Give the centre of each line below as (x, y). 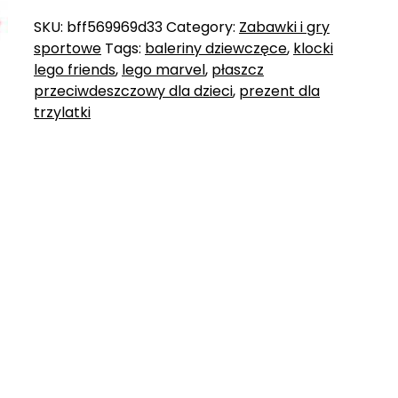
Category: (202, 27)
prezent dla (279, 91)
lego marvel (163, 69)
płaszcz (237, 69)
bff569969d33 (114, 27)
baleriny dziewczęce (215, 48)
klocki (313, 48)
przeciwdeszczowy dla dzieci (133, 91)
